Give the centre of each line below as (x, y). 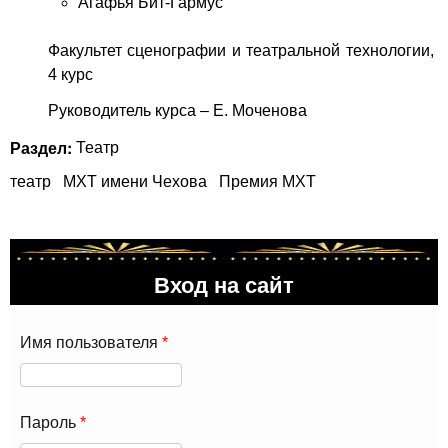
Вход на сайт (224, 284)
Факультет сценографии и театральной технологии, (240, 50)
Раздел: (43, 148)
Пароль (50, 423)
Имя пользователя (91, 343)
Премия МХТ (267, 182)
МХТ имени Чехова (135, 182)
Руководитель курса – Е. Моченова (177, 111)
